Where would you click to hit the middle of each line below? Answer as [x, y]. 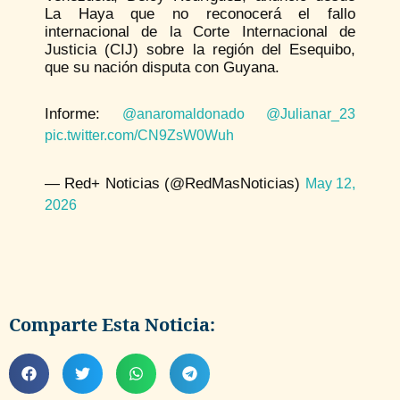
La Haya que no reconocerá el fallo [200, 14]
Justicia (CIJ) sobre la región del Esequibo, [200, 50]
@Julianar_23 [311, 114]
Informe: [83, 114]
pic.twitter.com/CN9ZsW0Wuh [139, 136]
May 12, [330, 184]
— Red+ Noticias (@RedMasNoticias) [175, 184]
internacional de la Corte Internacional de [200, 32]
